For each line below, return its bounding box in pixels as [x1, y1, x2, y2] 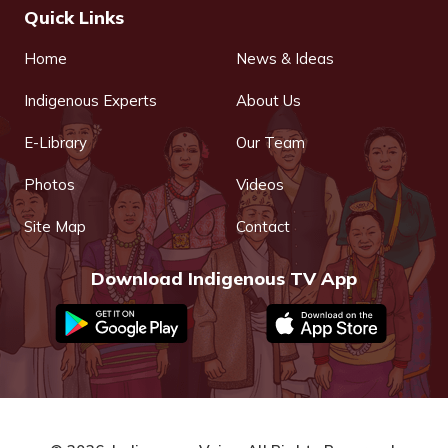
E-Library [24, 133, 87, 153]
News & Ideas [236, 49, 334, 69]
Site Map [24, 217, 86, 237]
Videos [236, 175, 284, 195]
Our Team [236, 133, 305, 153]
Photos [24, 175, 75, 195]
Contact [236, 217, 290, 237]
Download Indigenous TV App [91, 267, 357, 291]
